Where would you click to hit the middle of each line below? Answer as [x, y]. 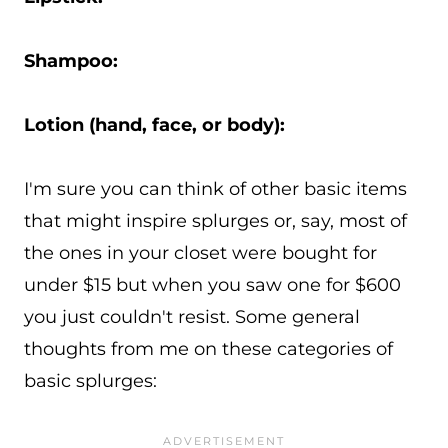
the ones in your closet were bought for [200, 253]
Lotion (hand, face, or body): [154, 125]
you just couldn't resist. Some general [192, 317]
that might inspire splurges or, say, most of [215, 221]
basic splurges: [90, 381]
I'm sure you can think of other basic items [215, 189]
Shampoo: [71, 61]
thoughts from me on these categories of [208, 349]
